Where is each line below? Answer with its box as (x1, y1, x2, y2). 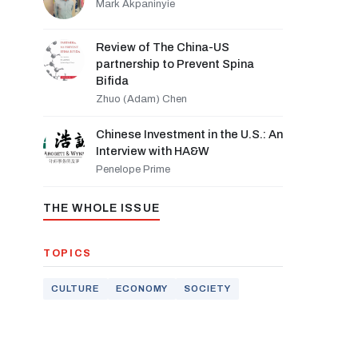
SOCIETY (184, 284, 231, 293)
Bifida (96, 74, 129, 87)
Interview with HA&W (96, 145, 209, 157)
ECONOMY (115, 284, 169, 293)
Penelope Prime (96, 164, 170, 175)
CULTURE (51, 284, 100, 293)
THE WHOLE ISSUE (43, 202, 160, 214)
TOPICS (43, 248, 92, 259)
